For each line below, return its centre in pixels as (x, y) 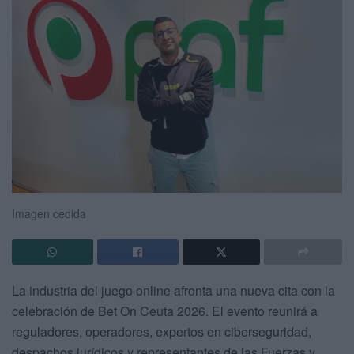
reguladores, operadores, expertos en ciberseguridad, (162, 332)
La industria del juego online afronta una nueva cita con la (173, 291)
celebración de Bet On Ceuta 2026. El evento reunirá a (165, 311)
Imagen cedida (49, 214)
